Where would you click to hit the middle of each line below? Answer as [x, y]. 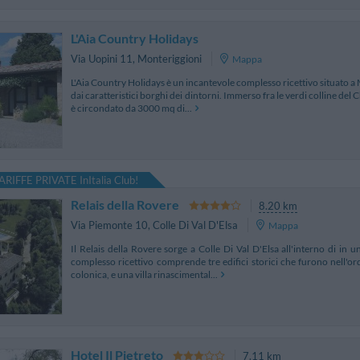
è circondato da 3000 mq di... [131, 108]
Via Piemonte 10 [109, 225]
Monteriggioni [170, 59]
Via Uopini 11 [102, 59]
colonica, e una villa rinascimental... [144, 274]
